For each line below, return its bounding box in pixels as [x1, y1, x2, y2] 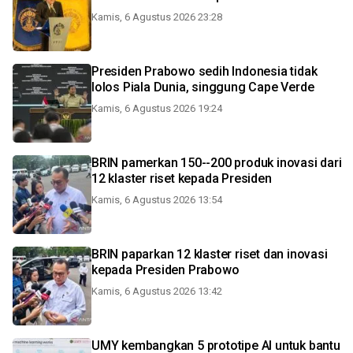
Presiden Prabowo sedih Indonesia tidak [91, 64, 318, 79]
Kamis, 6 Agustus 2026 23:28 [91, 11, 222, 23]
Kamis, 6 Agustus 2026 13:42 [91, 285, 222, 297]
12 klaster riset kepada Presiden [91, 171, 272, 186]
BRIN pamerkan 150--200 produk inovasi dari [91, 155, 342, 170]
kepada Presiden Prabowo [91, 262, 240, 277]
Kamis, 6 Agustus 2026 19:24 [91, 102, 222, 114]
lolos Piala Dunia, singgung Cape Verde [91, 80, 314, 95]
